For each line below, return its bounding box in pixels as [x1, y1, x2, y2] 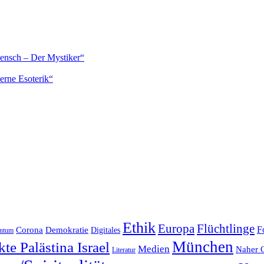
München [172, 237, 233, 256]
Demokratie [45, 224, 88, 235]
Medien [138, 243, 170, 255]
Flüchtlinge [197, 222, 255, 235]
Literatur [112, 245, 136, 254]
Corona [16, 224, 43, 235]
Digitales [91, 225, 120, 235]
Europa [158, 222, 194, 235]
